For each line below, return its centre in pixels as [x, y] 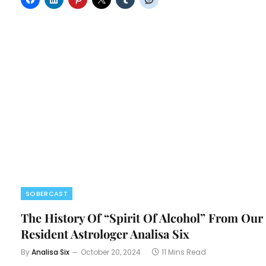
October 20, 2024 [111, 252]
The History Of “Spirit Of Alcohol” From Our [142, 217]
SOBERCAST [47, 193]
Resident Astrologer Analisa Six [105, 233]
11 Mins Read [184, 252]
